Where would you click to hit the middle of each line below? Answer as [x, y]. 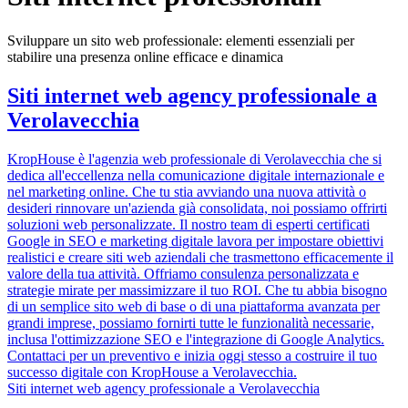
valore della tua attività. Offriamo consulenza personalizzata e [183, 273]
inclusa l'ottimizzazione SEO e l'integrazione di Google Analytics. [196, 339]
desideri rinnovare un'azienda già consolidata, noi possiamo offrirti [197, 208]
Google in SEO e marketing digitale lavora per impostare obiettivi [195, 240]
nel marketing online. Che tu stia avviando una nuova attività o [187, 191]
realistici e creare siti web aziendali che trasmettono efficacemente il [200, 257]
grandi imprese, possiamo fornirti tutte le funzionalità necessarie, [191, 322]
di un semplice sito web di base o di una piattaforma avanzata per [194, 306]
